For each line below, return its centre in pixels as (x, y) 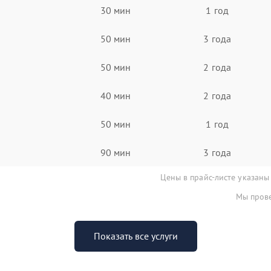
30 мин (116, 10)
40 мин (116, 95)
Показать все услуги (135, 236)
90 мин (116, 152)
